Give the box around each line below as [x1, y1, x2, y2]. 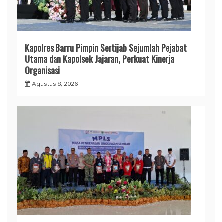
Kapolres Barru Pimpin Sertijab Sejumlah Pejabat [25, 41, 187, 54]
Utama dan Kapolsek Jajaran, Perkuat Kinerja [25, 52, 174, 65]
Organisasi [25, 63, 60, 77]
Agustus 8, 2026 [32, 79, 78, 87]
